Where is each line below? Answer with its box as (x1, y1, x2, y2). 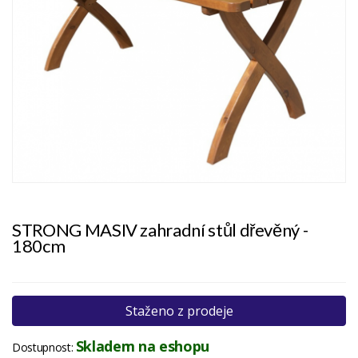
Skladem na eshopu (75, 336, 209, 356)
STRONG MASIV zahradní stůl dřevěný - (12, 219, 308, 241)
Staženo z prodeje (125, 302, 233, 320)
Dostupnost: (12, 340, 76, 356)
